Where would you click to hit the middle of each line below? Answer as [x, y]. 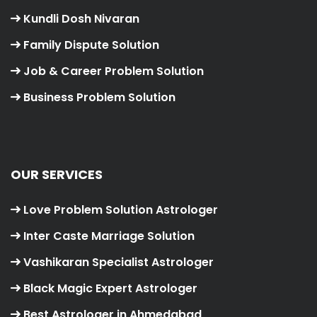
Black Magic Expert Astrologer [110, 289]
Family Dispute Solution [91, 45]
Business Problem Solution [99, 98]
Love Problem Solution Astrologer [121, 210]
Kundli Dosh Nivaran [81, 19]
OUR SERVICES [57, 175]
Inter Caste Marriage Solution [109, 236]
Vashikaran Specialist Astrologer [117, 263]
